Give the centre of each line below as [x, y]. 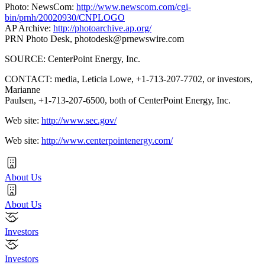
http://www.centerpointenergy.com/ [107, 140]
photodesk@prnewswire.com [129, 38]
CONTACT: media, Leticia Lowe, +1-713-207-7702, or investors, [129, 79]
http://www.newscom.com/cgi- [134, 7]
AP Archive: [29, 28]
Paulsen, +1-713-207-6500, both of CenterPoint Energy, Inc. [118, 100]
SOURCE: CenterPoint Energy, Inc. [72, 59]
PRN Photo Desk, [40, 38]
